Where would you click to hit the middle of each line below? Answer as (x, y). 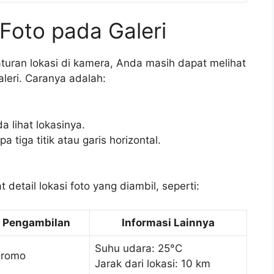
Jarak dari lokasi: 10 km (153, 263)
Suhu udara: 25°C (139, 248)
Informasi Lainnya (168, 222)
